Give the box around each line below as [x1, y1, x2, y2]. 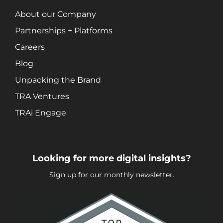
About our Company [14, 9, 96, 19]
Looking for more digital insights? [32, 152, 191, 164]
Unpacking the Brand [14, 75, 101, 85]
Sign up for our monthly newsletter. [49, 170, 174, 179]
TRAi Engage [14, 108, 66, 117]
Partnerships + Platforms [14, 25, 112, 35]
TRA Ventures [14, 91, 69, 101]
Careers [14, 42, 45, 52]
